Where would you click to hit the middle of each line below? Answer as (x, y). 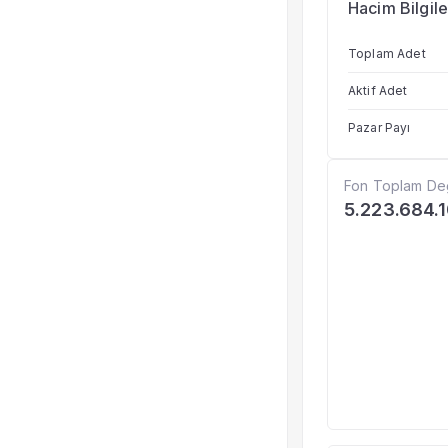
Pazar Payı (379, 127)
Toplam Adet (387, 53)
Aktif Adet (378, 90)
